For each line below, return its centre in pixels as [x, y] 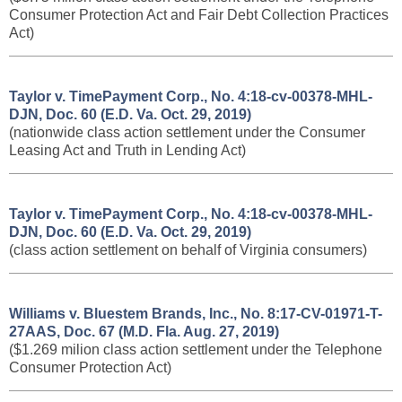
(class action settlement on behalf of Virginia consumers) [188, 250]
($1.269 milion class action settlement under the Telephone [196, 350]
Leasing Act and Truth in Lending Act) [127, 150]
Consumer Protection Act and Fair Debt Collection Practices [199, 15]
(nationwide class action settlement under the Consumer [187, 132]
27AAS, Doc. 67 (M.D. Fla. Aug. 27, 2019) [144, 332]
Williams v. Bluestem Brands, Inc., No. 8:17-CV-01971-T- [196, 314]
